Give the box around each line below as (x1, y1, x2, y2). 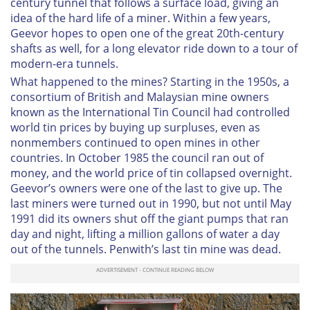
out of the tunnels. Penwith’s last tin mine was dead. (10, 241, 281, 257)
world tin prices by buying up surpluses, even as (10, 120, 260, 136)
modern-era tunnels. (10, 56, 118, 72)
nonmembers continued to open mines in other (10, 135, 260, 151)
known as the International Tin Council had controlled (10, 104, 290, 120)
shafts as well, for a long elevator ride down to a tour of (10, 41, 298, 57)
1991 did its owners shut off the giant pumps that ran (10, 211, 289, 227)
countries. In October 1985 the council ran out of (10, 150, 264, 166)
